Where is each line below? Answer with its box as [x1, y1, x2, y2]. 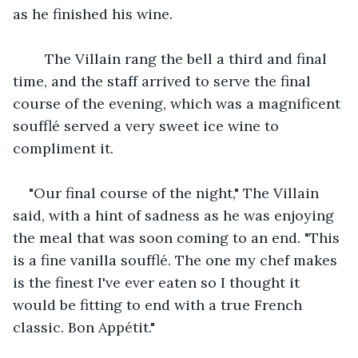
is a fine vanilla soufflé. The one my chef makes [13, 250, 341, 269]
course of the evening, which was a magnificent [13, 93, 344, 113]
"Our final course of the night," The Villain [29, 183, 323, 202]
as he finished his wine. [13, 4, 173, 23]
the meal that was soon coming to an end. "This [13, 228, 344, 247]
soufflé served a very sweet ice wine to [13, 116, 283, 135]
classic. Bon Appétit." [13, 317, 155, 336]
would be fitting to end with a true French [13, 295, 306, 314]
